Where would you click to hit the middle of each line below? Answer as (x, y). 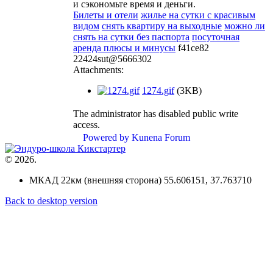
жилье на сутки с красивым (198, 15)
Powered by (106, 137)
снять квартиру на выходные (162, 26)
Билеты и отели (106, 15)
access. (87, 124)
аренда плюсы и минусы (124, 48)
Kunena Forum (161, 137)
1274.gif (158, 90)
